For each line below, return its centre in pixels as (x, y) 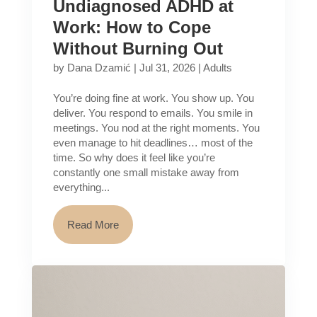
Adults (217, 68)
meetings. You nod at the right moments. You (156, 128)
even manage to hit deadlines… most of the (152, 143)
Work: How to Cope (132, 28)
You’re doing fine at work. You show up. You (153, 98)
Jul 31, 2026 (167, 68)
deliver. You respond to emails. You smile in (152, 113)
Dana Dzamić (99, 68)
